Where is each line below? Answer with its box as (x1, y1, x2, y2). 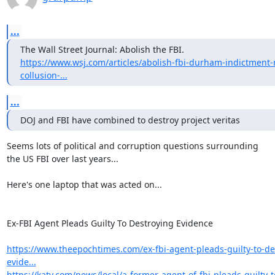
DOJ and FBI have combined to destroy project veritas (20, 114, 240, 126)
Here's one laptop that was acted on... (6, 179, 162, 190)
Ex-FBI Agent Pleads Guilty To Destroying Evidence (6, 217, 213, 229)
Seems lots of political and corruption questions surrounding (6, 140, 258, 152)
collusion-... (20, 69, 68, 81)
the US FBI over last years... (6, 153, 118, 165)
